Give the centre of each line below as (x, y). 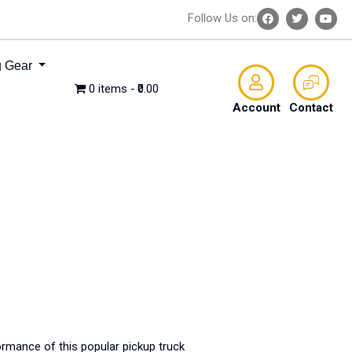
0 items (108, 89)
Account (256, 107)
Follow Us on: (222, 18)
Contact (312, 107)
